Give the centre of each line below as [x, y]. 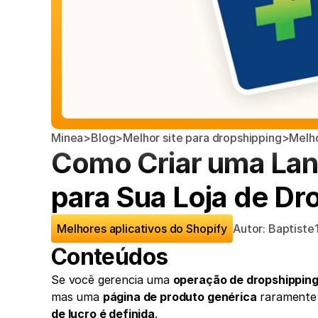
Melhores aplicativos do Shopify [142, 229]
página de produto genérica [180, 297]
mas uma [77, 297]
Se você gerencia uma [112, 280]
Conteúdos [110, 257]
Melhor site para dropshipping [202, 138]
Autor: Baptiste [274, 229]
